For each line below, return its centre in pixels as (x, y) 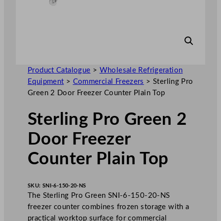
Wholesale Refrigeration (141, 70)
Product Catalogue (59, 70)
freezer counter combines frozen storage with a (109, 207)
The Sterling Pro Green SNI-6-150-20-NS (99, 195)
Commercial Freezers (108, 81)
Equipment (46, 81)
